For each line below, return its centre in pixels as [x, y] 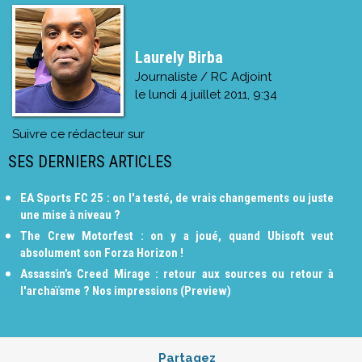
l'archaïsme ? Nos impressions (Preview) [126, 290]
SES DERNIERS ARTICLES [90, 161]
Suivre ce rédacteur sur [78, 134]
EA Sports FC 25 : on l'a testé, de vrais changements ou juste [177, 198]
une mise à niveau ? [70, 215]
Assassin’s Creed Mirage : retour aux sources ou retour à [177, 274]
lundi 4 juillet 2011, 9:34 [213, 94]
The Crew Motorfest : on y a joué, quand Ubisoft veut [177, 236]
